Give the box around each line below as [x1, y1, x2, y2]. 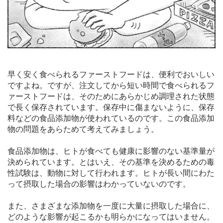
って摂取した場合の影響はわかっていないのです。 [7, 180, 191, 188]
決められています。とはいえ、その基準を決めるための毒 [7, 158, 215, 166]
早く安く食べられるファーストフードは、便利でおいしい [7, 70, 215, 79]
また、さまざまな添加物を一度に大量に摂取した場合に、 [7, 202, 215, 210]
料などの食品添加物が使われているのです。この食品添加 [7, 114, 215, 122]
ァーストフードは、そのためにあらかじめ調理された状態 [7, 92, 215, 101]
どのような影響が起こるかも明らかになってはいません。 [7, 213, 215, 221]
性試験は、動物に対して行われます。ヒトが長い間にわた [7, 169, 215, 177]
